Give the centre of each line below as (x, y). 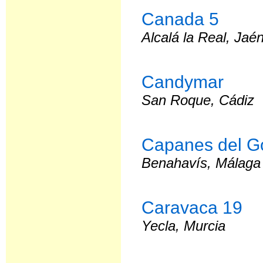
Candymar (183, 82)
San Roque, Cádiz (198, 100)
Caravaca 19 (192, 207)
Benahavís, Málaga (201, 163)
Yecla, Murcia (184, 226)
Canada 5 (181, 19)
